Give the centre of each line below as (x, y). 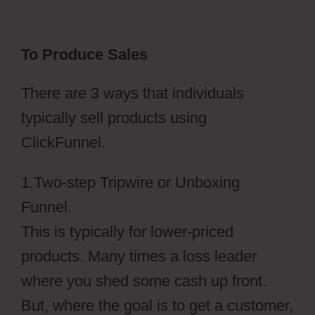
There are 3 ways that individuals (133, 94)
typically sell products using (114, 118)
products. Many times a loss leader (139, 257)
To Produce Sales (84, 55)
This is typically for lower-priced (127, 232)
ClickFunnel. (63, 143)
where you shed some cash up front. (144, 281)
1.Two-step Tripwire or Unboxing (130, 183)
